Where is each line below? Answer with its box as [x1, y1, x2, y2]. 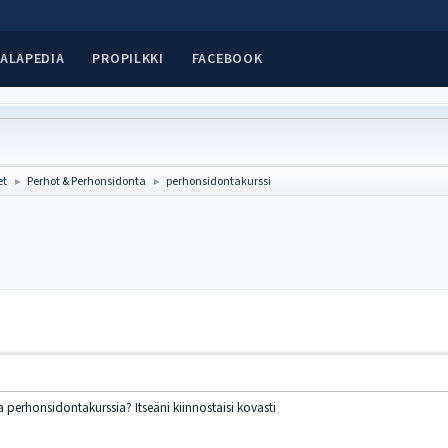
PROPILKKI [92, 48, 164, 69]
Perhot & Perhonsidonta [27, 173, 147, 190]
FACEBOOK [191, 48, 263, 69]
